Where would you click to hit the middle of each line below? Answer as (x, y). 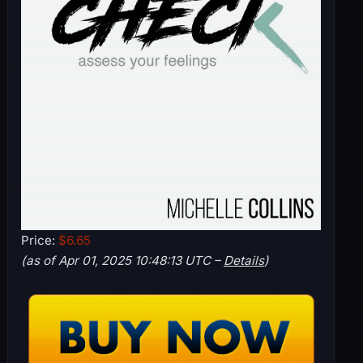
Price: (39, 241)
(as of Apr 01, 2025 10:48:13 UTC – (122, 261)
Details (243, 261)
